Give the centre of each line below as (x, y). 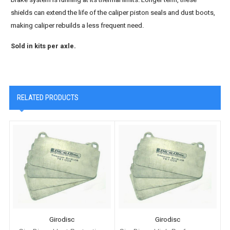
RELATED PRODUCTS (47, 98)
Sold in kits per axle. (44, 46)
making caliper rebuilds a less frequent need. (78, 26)
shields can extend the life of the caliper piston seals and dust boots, (113, 13)
